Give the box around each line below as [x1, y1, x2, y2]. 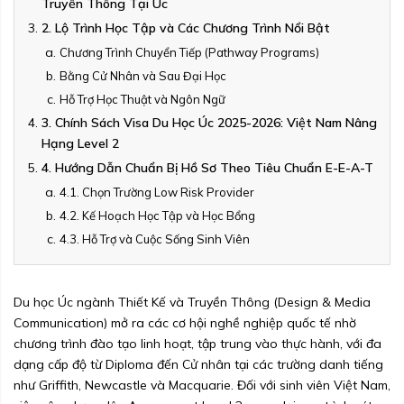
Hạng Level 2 [41, 135, 119, 152]
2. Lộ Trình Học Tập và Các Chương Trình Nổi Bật [41, 20, 330, 37]
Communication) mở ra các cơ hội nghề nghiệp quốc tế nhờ [14, 315, 356, 332]
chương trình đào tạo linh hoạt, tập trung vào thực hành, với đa [14, 335, 381, 353]
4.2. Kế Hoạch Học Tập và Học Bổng [60, 208, 255, 224]
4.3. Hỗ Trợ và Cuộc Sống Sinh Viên [60, 232, 250, 247]
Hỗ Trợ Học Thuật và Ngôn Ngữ [60, 92, 225, 107]
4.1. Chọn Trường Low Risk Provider [60, 185, 254, 200]
